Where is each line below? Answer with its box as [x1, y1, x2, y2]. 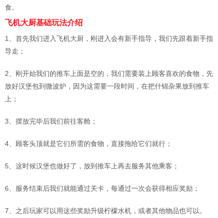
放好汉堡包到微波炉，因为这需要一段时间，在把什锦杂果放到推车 [5, 82, 209, 91]
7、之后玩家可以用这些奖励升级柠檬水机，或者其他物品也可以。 [5, 207, 206, 215]
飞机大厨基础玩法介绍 [5, 18, 83, 27]
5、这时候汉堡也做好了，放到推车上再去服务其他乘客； [5, 162, 179, 170]
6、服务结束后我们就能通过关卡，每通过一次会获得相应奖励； [5, 184, 200, 193]
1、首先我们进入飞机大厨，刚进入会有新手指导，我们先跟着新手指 [5, 35, 213, 43]
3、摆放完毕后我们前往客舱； [5, 117, 97, 126]
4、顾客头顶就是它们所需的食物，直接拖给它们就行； [5, 140, 172, 148]
